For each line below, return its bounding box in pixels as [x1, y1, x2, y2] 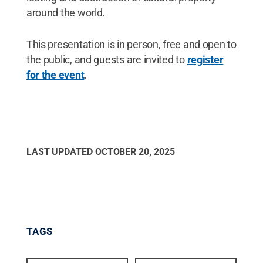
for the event [26, 68, 85, 81]
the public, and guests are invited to [26, 53, 187, 66]
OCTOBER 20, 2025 [95, 146, 175, 157]
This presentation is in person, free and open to [26, 38, 237, 50]
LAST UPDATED [26, 146, 95, 157]
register [187, 53, 224, 66]
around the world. [26, 6, 106, 19]
